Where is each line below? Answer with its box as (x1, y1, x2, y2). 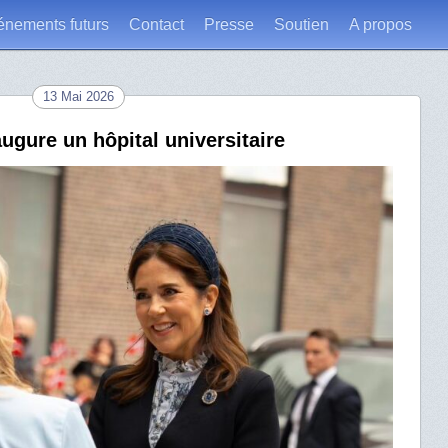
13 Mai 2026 (42, 89, 114, 104)
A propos (349, 16, 412, 33)
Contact (129, 16, 184, 33)
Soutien (274, 16, 329, 33)
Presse (204, 16, 254, 33)
